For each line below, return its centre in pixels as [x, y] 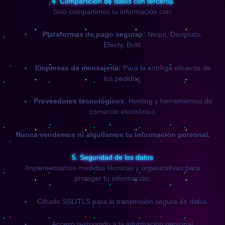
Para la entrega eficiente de [166, 68]
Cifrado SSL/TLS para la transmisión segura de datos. [123, 201]
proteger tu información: [113, 178]
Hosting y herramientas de [170, 101]
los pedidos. [123, 78]
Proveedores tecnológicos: [80, 101]
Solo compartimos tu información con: [113, 11]
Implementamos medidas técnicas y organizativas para [113, 168]
